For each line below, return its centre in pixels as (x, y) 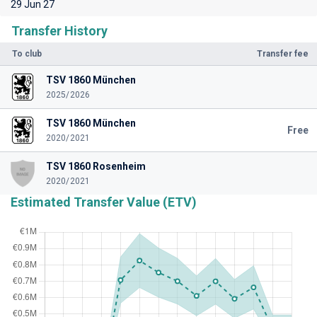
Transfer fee (283, 54)
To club (27, 54)
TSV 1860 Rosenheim (96, 166)
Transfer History (59, 31)
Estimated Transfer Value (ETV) (104, 202)
